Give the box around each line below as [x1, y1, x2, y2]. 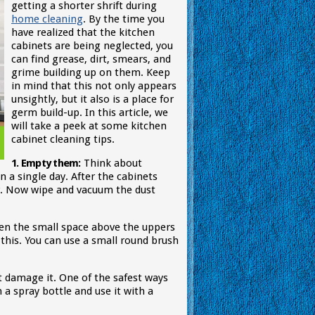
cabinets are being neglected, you [11, 39, 173, 52]
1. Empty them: [11, 157, 81, 169]
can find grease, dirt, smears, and [11, 53, 171, 65]
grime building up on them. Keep [11, 66, 170, 79]
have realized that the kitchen [11, 26, 155, 39]
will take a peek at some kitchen [11, 120, 167, 132]
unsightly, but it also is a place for [11, 93, 174, 105]
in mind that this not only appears [11, 79, 176, 92]
